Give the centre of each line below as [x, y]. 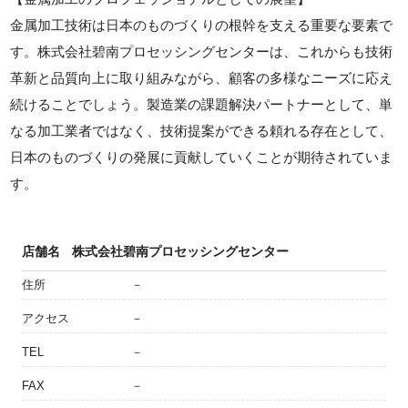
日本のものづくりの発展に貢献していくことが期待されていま [202, 157]
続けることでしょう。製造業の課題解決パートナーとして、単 [202, 104]
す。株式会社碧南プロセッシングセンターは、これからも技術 [202, 51]
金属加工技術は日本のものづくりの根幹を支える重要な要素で [202, 25]
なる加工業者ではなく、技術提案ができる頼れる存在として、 [202, 130]
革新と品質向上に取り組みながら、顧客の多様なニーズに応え [202, 77]
